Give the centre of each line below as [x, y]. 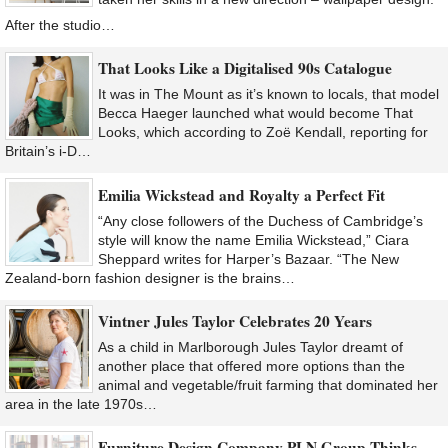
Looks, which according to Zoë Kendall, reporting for [263, 132]
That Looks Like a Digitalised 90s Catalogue [245, 68]
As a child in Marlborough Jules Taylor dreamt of [250, 347]
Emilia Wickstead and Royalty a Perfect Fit [241, 194]
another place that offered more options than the [251, 366]
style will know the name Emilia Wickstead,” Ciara [253, 239]
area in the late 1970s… [81, 404]
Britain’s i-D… [48, 151]
